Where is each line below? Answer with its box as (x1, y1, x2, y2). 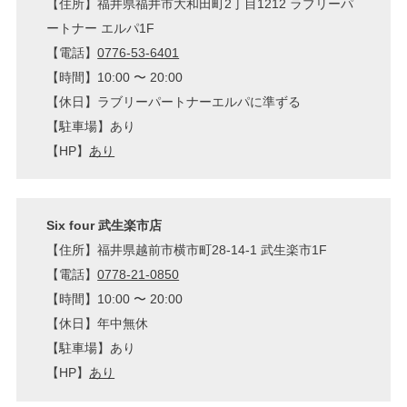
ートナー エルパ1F (46, 20, 155, 35)
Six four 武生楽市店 (46, 218, 163, 233)
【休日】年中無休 (46, 316, 149, 332)
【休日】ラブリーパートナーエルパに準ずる (46, 94, 302, 109)
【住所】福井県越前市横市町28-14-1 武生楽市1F (46, 243, 328, 258)
